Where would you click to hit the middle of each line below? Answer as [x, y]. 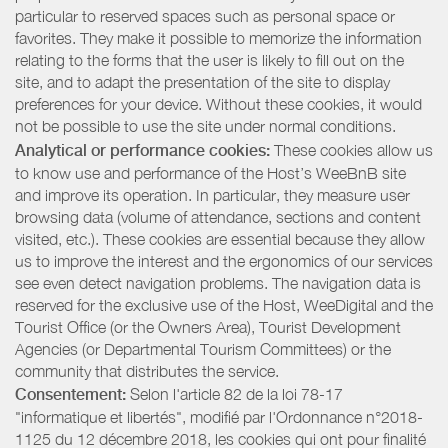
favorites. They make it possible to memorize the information [218, 37]
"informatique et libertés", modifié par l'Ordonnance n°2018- [219, 417]
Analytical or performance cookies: [142, 150]
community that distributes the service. [147, 370]
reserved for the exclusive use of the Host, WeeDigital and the [224, 304]
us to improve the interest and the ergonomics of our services [224, 260]
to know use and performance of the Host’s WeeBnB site [210, 172]
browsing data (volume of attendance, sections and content [218, 216]
